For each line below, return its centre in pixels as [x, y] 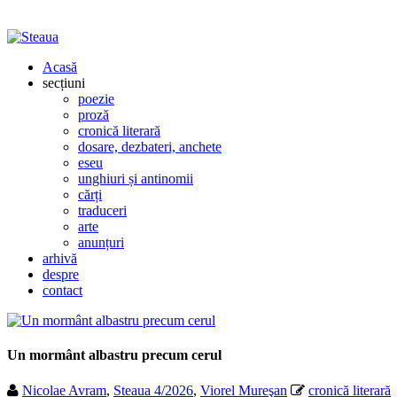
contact [62, 290]
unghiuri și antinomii [136, 179]
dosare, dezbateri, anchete [150, 147]
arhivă [60, 258]
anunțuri [101, 242]
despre [61, 274]
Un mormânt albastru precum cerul [114, 355]
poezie [96, 99]
